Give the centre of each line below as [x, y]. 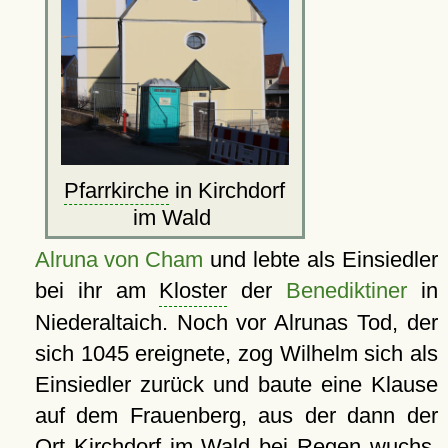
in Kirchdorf [227, 190]
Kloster [193, 290]
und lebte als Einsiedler [320, 259]
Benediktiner [347, 290]
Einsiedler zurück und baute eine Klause [236, 384]
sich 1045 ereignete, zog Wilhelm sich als [236, 353]
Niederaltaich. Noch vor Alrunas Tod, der [236, 322]
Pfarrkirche [117, 190]
